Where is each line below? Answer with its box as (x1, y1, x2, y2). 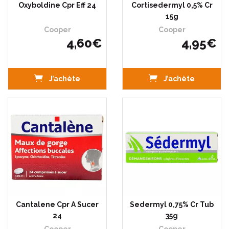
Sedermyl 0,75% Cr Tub (130, 200, 214, 209)
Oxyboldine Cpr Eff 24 (18, 1, 96, 9)
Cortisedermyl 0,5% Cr (131, 1, 213, 9)
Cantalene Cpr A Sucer (16, 200, 99, 209)
